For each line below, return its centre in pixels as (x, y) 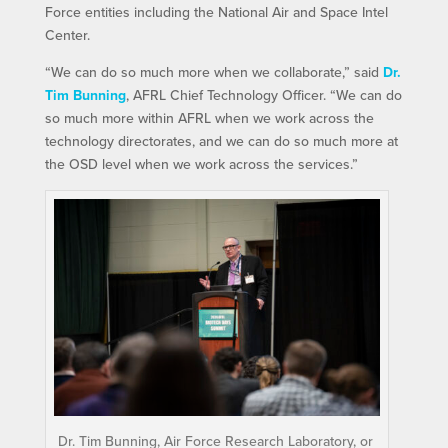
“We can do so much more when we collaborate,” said (213, 71)
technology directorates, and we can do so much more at (221, 140)
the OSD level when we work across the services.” (201, 163)
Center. (67, 34)
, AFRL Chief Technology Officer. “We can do (263, 94)
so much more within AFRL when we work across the (209, 117)
